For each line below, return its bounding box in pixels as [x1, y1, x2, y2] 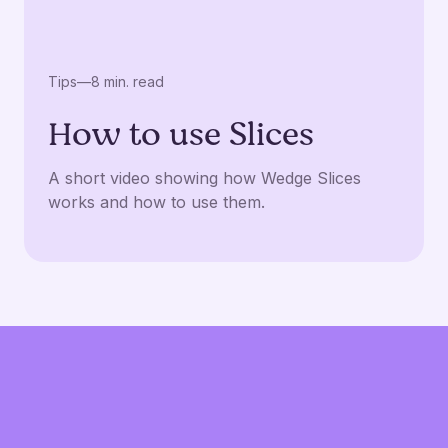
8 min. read [91, 73, 164, 90]
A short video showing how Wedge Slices [48, 168, 361, 188]
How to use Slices [48, 111, 314, 158]
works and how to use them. [48, 192, 265, 212]
